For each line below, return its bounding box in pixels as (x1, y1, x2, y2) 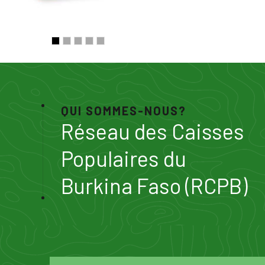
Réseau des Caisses (61, 118, 244, 144)
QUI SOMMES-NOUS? (61, 104, 186, 118)
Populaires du (61, 146, 186, 171)
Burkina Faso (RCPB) (61, 173, 248, 198)
